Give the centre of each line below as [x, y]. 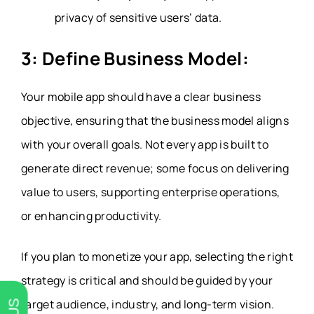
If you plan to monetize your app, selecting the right [157, 256]
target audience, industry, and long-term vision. [148, 304]
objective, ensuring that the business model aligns [155, 120]
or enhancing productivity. [91, 216]
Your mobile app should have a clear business [141, 96]
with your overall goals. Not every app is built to [145, 144]
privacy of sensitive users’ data [137, 17]
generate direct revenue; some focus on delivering [155, 168]
